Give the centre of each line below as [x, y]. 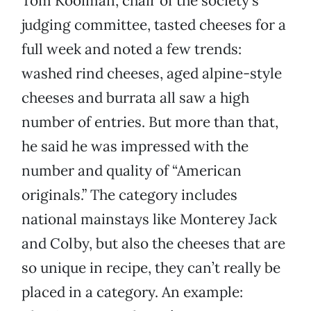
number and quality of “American [132, 171]
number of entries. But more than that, [150, 122]
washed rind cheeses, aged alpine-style [152, 74]
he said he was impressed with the [135, 146]
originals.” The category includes [129, 195]
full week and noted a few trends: [132, 49]
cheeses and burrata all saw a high [135, 98]
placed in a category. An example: [132, 292]
